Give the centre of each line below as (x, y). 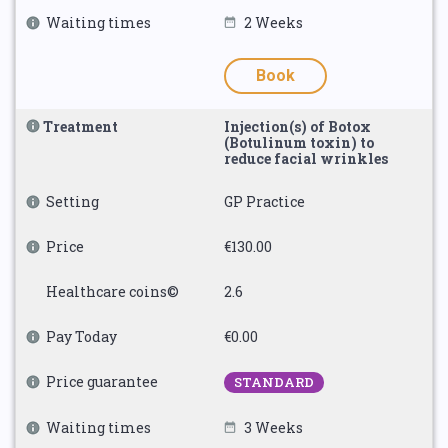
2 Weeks (273, 22)
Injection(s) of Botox (297, 126)
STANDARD (274, 382)
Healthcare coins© (112, 291)
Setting (72, 201)
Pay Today (81, 336)
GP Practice (264, 201)
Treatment (80, 126)
